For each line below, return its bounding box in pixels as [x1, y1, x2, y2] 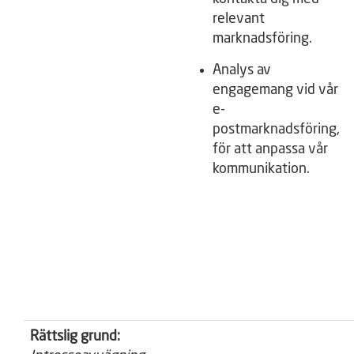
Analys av [213, 63, 271, 77]
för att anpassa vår [213, 142, 328, 156]
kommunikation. [213, 162, 310, 176]
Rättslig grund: [30, 330, 120, 344]
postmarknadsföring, [213, 122, 340, 137]
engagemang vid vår [213, 83, 338, 97]
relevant [213, 12, 265, 26]
